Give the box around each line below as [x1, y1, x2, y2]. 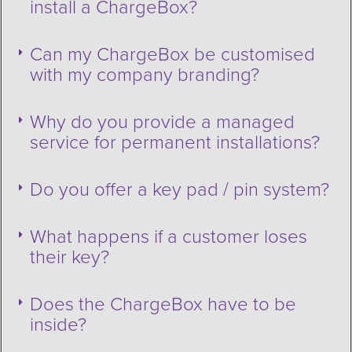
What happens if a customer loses [30, 225, 307, 248]
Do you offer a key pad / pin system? [30, 178, 329, 201]
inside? [30, 313, 86, 336]
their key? [30, 245, 109, 269]
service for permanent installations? [30, 130, 320, 154]
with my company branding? [30, 63, 259, 86]
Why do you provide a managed [30, 110, 295, 134]
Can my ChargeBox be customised [30, 42, 315, 66]
